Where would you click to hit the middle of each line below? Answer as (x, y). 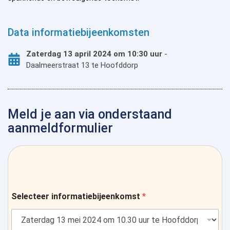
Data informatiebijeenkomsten (79, 32)
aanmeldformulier (60, 128)
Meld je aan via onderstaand (90, 114)
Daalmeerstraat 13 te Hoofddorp (82, 65)
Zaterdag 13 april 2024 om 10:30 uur (94, 54)
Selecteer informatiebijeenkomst (77, 196)
